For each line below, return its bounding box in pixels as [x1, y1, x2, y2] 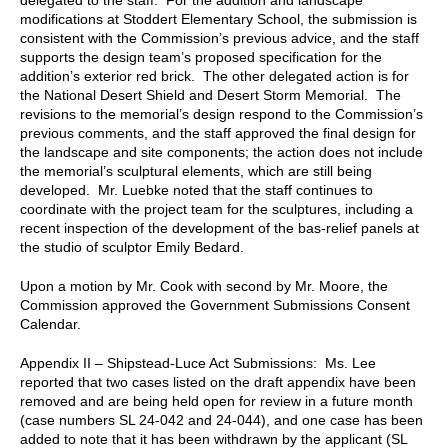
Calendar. [20, 315, 81, 332]
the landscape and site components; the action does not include [20, 143, 423, 160]
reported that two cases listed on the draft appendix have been [20, 373, 416, 390]
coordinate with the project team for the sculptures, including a [20, 200, 413, 217]
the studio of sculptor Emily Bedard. [20, 238, 244, 255]
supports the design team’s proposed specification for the [20, 48, 382, 65]
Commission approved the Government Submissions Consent [20, 296, 410, 313]
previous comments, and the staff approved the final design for [20, 124, 416, 141]
